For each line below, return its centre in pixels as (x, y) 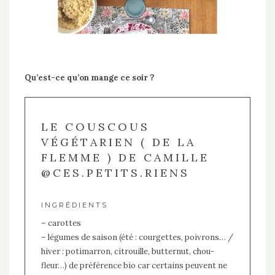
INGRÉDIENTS (74, 205)
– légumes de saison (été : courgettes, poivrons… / (137, 238)
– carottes (61, 223)
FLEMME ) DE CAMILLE (125, 158)
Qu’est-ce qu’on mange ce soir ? (89, 77)
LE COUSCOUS (95, 127)
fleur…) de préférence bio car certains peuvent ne (134, 266)
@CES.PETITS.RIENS (115, 173)
